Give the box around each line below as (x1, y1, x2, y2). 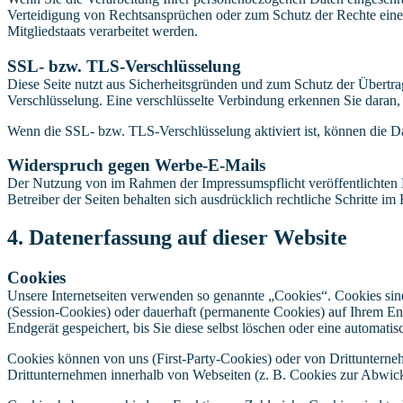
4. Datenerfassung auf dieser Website (7, 226, 347, 250)
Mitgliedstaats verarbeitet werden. (7, 22, 198, 39)
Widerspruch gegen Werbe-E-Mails (7, 156, 265, 175)
